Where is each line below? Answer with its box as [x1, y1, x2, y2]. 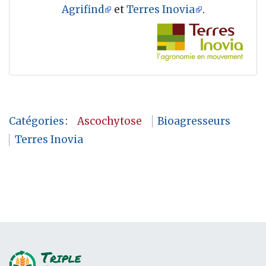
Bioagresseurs [157, 114, 231, 128]
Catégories [9, 114, 64, 128]
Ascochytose [77, 114, 142, 128]
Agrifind [61, 3, 104, 17]
